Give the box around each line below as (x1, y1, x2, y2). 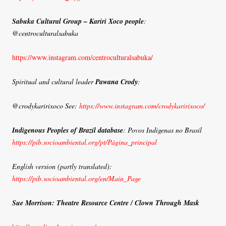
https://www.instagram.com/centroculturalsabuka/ (12, 52, 153, 63)
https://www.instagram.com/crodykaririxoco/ (79, 101, 205, 111)
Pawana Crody (95, 77, 138, 87)
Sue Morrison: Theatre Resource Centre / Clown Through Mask (12, 198, 199, 208)
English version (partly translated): (12, 161, 112, 172)
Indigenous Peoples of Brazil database (12, 125, 123, 136)
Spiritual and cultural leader (12, 77, 95, 87)
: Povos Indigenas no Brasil (123, 125, 202, 135)
